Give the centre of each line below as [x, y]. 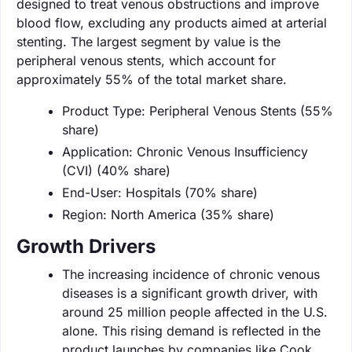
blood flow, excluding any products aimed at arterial [172, 22]
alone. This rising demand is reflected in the [191, 330]
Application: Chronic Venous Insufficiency [185, 151]
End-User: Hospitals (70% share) [160, 192]
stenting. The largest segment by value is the [148, 41]
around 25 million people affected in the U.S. [195, 312]
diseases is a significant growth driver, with [190, 293]
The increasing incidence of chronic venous [191, 274]
